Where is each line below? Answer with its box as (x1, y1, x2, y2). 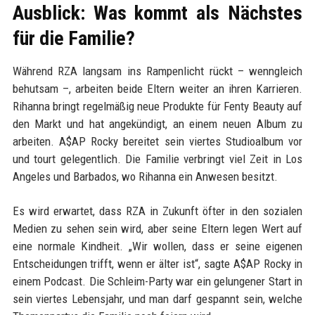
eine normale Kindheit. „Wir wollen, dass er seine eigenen (12, 239, 303, 254)
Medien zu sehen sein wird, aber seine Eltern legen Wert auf (12, 221, 303, 236)
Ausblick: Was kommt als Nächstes (12, 1, 303, 25)
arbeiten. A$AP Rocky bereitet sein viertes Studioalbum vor (12, 134, 303, 149)
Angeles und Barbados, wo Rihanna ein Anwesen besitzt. (12, 169, 278, 184)
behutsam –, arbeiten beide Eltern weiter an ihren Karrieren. (12, 82, 303, 96)
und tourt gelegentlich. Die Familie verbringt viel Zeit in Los (12, 152, 303, 167)
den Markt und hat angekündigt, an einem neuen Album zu (12, 117, 303, 131)
